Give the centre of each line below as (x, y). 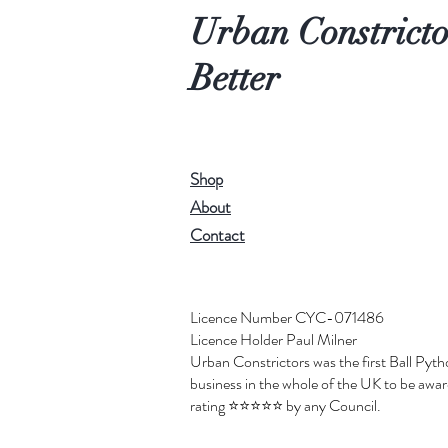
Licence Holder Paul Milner (273, 340)
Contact (217, 235)
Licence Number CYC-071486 (287, 318)
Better (235, 78)
